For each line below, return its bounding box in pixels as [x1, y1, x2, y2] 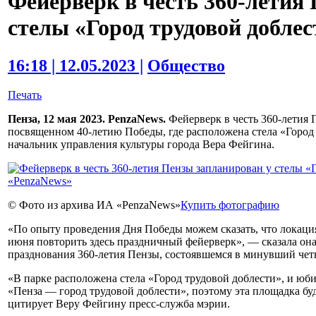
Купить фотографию [181, 199, 279, 212]
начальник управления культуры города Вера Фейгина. [8, 138, 274, 151]
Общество [147, 56, 225, 75]
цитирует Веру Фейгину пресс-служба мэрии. [8, 298, 230, 310]
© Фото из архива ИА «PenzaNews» [8, 199, 181, 212]
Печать [8, 89, 42, 102]
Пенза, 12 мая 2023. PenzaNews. [8, 113, 166, 126]
